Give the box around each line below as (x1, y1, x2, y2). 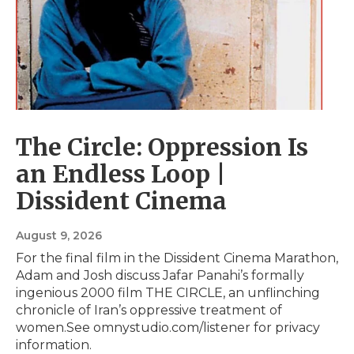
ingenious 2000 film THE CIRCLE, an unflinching (16, 285, 320, 301)
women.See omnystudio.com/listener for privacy (16, 320, 320, 336)
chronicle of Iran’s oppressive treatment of (16, 303, 282, 318)
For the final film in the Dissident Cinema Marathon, (16, 250, 338, 266)
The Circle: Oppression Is (16, 132, 308, 163)
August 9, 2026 (16, 228, 102, 243)
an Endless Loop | (16, 159, 226, 190)
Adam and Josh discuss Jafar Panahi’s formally (16, 268, 304, 284)
